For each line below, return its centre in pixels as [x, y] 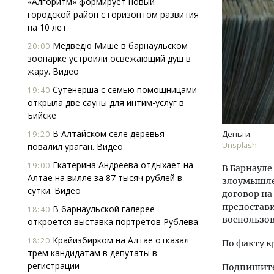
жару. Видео [53, 71]
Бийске [42, 115]
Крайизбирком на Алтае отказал [120, 240]
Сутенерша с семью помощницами [124, 90]
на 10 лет [47, 27]
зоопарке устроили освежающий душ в [109, 58]
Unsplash [239, 145]
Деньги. [237, 134]
